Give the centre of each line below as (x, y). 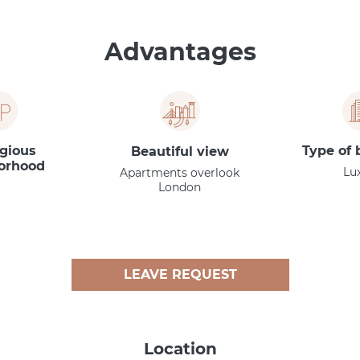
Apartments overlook (180, 172)
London (180, 187)
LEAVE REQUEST (180, 274)
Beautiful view (180, 151)
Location (180, 348)
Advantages (180, 51)
